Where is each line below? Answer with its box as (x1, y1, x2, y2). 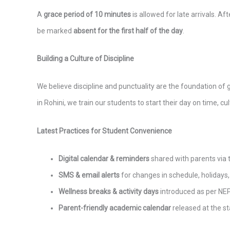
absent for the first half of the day (73, 26, 183, 35)
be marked (37, 26, 73, 35)
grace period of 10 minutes (44, 10, 131, 18)
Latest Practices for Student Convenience (37, 126, 172, 135)
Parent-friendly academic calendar (59, 204, 171, 213)
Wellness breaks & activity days (59, 187, 159, 196)
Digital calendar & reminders (59, 155, 149, 163)
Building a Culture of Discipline (37, 54, 134, 63)
